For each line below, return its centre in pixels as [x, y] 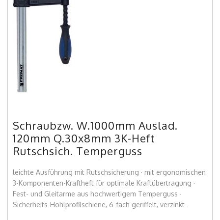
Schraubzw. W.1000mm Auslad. [95, 125]
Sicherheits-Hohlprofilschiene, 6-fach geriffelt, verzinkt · [100, 205]
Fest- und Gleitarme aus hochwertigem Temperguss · [97, 194]
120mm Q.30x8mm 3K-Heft [84, 138]
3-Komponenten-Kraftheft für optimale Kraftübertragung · [104, 183]
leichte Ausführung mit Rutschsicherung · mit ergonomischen [109, 172]
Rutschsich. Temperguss [78, 151]
